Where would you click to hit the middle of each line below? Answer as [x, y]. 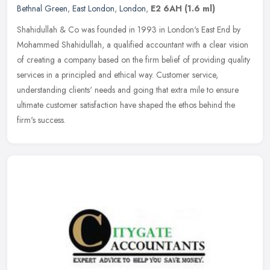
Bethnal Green [42, 8]
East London [93, 8]
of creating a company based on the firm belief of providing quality [133, 59]
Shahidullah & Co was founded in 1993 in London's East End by [129, 29]
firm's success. [41, 120]
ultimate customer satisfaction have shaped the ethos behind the [126, 105]
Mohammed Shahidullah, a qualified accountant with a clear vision [133, 44]
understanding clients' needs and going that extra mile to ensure [128, 89]
